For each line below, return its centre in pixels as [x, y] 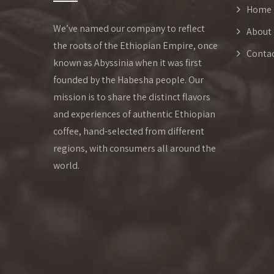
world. [66, 166]
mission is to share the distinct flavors [132, 97]
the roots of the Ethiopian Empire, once [135, 46]
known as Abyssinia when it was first [128, 63]
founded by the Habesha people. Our [128, 80]
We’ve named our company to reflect [129, 29]
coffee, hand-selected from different [129, 131]
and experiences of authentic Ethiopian [134, 114]
